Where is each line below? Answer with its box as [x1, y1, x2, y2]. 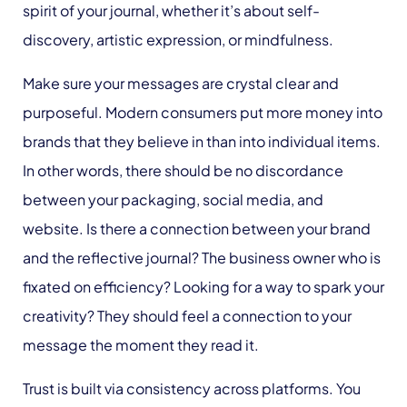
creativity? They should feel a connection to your [23, 306, 352, 325]
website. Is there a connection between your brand [23, 219, 371, 238]
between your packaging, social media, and [23, 190, 323, 209]
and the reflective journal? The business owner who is [23, 248, 381, 267]
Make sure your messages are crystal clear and [23, 74, 339, 93]
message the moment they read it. [23, 335, 259, 354]
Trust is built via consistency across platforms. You [23, 379, 361, 398]
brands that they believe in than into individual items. [23, 132, 381, 151]
